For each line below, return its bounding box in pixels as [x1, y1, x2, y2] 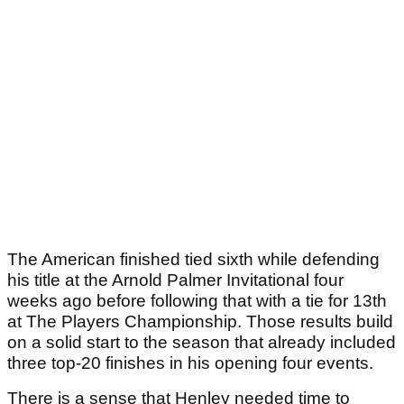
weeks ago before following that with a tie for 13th [7, 291, 387, 311]
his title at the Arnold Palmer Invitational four [7, 271, 344, 290]
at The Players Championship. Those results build [7, 312, 393, 332]
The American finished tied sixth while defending [7, 250, 380, 270]
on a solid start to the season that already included [7, 333, 396, 353]
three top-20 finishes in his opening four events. [7, 353, 373, 373]
